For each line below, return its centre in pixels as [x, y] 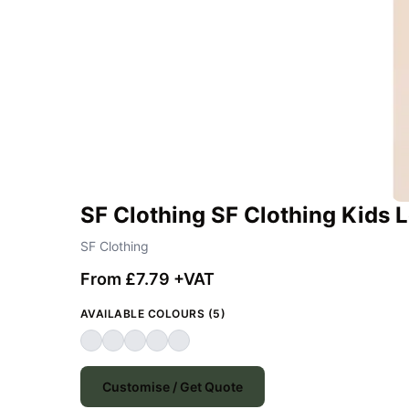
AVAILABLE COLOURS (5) [153, 313]
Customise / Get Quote [173, 386]
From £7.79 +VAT [147, 278]
